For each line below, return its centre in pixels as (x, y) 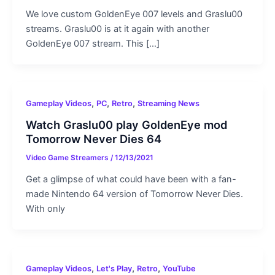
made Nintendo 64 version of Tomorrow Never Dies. (134, 194)
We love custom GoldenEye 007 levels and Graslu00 (134, 14)
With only (45, 209)
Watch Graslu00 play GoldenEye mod (126, 125)
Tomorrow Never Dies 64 (93, 139)
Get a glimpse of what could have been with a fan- (131, 180)
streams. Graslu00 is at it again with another (117, 29)
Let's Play (114, 269)
